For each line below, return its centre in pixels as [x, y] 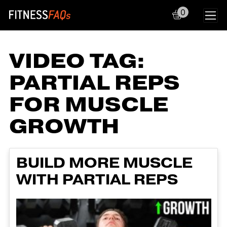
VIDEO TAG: [77, 61]
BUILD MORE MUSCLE [104, 163]
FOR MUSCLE [89, 105]
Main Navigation [96, 25]
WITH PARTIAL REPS [97, 180]
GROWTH [64, 127]
